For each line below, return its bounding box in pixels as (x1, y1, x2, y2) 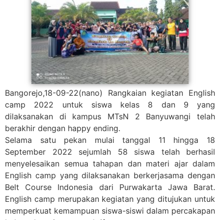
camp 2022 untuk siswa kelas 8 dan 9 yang (5, 99, 215, 110)
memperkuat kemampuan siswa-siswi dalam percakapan (5, 205, 215, 216)
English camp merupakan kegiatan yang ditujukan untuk (5, 193, 215, 204)
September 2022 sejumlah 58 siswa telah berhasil (5, 146, 215, 157)
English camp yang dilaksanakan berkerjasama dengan (5, 170, 215, 180)
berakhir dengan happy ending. (5, 123, 123, 133)
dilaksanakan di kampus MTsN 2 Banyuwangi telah (5, 111, 215, 121)
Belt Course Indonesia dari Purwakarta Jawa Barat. (5, 182, 215, 192)
